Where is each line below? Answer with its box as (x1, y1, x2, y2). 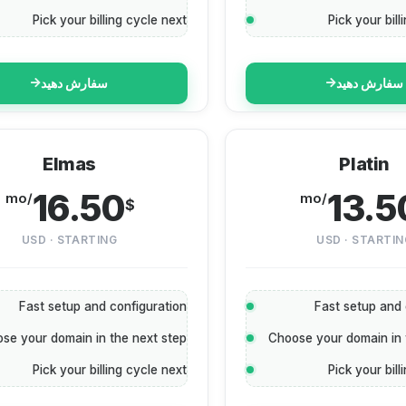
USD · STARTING (21, 233, 118, 246)
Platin (339, 153, 390, 175)
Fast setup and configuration (19, 299, 188, 314)
